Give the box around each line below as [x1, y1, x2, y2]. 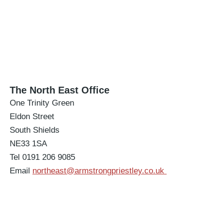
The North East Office [10, 85, 109, 95]
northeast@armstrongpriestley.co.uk [32, 166, 164, 175]
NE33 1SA [10, 139, 47, 148]
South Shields [10, 125, 60, 135]
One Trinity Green [10, 98, 74, 108]
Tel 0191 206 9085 [10, 153, 75, 162]
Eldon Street [10, 112, 54, 121]
